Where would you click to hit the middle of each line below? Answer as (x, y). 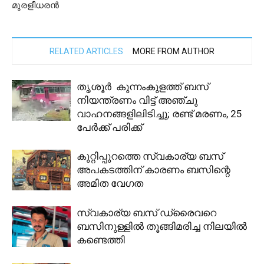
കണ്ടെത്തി (101, 240)
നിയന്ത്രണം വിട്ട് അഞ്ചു (137, 100)
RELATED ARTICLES (86, 51)
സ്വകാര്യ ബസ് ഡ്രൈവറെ (146, 212)
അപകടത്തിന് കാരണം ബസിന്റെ (154, 169)
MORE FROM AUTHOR (174, 51)
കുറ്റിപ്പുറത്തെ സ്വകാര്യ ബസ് (150, 156)
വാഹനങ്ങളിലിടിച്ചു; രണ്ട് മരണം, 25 (159, 113)
